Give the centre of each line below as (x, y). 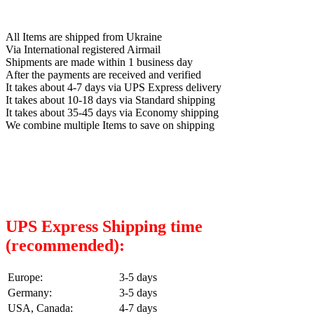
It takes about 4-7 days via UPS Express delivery (114, 87)
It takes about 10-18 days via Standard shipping (110, 100)
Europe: (25, 277)
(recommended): (65, 245)
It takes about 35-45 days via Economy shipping (112, 112)
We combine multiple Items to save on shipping (110, 125)
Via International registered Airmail (83, 49)
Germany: (30, 292)
